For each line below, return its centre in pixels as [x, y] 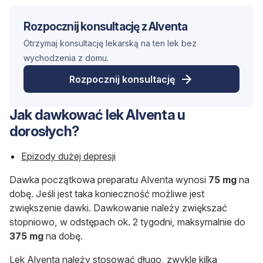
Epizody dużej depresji [68, 156]
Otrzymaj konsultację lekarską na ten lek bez [110, 43]
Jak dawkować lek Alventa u [97, 115]
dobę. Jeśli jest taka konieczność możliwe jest [107, 194]
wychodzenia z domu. [66, 58]
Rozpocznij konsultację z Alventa [106, 27]
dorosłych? [44, 131]
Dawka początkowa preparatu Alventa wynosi [109, 180]
